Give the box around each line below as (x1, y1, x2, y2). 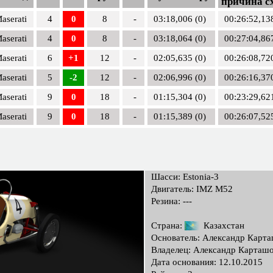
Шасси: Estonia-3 (151, 172, 219, 182)
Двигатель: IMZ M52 (151, 184, 233, 194)
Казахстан (201, 221, 244, 231)
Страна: (151, 221, 185, 231)
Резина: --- (151, 196, 192, 207)
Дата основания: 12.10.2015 (151, 257, 263, 268)
